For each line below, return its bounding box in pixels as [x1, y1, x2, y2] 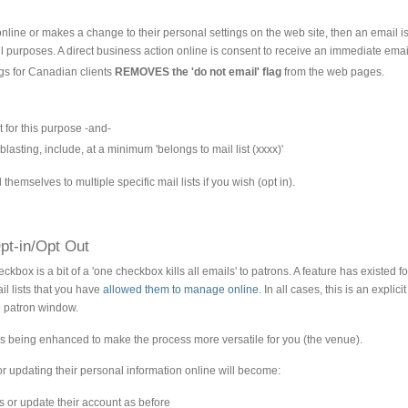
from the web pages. [281, 66, 385, 79]
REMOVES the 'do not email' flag [115, 66, 282, 79]
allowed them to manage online [103, 282, 259, 296]
